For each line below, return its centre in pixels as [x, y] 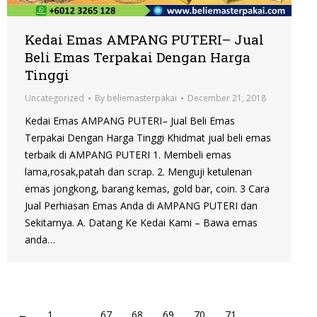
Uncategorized [54, 98]
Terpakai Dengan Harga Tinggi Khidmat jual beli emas [148, 138]
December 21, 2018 [227, 98]
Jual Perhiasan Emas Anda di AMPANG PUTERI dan [141, 206]
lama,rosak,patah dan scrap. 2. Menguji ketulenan [138, 172]
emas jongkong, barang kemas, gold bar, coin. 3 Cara [147, 189]
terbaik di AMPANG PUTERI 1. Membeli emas [128, 155]
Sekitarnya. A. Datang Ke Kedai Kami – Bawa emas [141, 223]
